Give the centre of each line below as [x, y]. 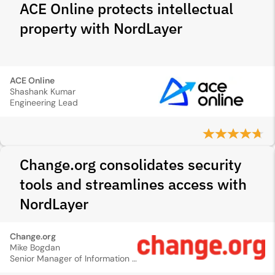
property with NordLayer [101, 28]
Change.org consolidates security [130, 165]
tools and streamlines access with [133, 184]
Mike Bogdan [35, 247]
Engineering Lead [44, 103]
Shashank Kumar [43, 91]
